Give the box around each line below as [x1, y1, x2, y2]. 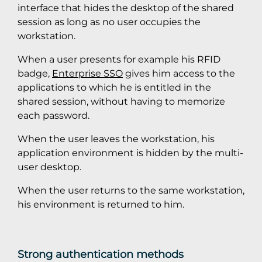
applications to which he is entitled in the [18, 81, 211, 94]
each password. [18, 109, 89, 122]
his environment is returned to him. [18, 198, 184, 211]
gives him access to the [123, 67, 235, 80]
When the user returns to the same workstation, [18, 184, 244, 196]
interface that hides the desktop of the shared [18, 2, 234, 14]
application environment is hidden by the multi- [18, 147, 243, 159]
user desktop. [18, 161, 81, 173]
